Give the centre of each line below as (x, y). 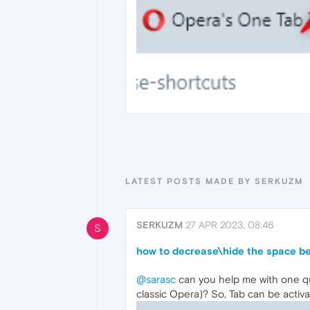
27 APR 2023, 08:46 (230, 225)
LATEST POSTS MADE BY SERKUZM (214, 182)
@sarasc (156, 280)
